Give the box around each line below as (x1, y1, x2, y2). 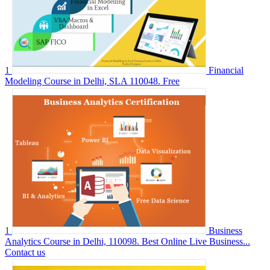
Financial (209, 64, 243, 75)
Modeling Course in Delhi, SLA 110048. (5, 75, 160, 86)
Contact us (5, 246, 45, 257)
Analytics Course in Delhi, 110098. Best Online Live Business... (5, 236, 250, 246)
